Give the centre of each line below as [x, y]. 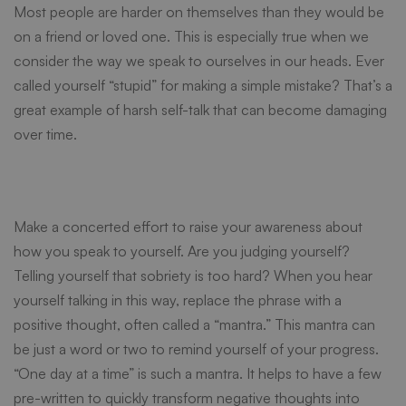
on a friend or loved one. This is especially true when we [191, 36]
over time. [45, 134]
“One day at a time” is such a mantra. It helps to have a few [198, 373]
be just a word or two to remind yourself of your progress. [196, 349]
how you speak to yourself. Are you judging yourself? [182, 251]
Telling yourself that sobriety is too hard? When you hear [193, 275]
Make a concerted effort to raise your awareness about [188, 227]
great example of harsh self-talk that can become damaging [200, 110]
